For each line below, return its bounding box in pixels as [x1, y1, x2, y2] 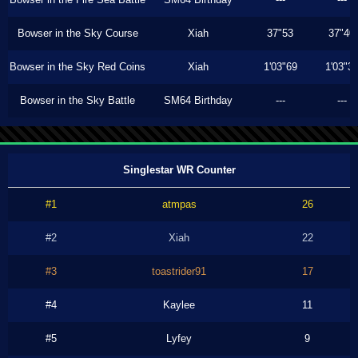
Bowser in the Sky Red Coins [10, 61, 145, 73]
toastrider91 [152, 265, 206, 277]
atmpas [161, 198, 197, 210]
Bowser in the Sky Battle [20, 94, 135, 106]
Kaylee [163, 299, 195, 311]
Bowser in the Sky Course [17, 27, 138, 39]
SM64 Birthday [164, 94, 233, 106]
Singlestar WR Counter [122, 164, 236, 176]
